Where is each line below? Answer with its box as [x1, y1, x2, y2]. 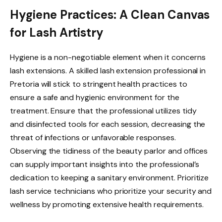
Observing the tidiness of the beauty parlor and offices [10, 145, 208, 156]
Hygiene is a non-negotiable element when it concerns [10, 52, 206, 62]
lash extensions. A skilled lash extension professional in [10, 65, 206, 76]
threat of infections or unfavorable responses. [10, 132, 176, 143]
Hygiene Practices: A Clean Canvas [10, 6, 210, 22]
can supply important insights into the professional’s [10, 159, 199, 169]
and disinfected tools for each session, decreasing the [10, 118, 206, 129]
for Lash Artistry [10, 24, 104, 40]
